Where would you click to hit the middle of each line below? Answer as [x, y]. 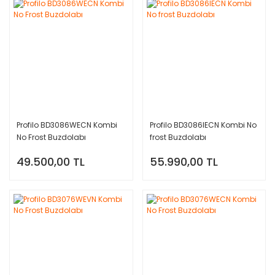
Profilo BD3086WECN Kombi [67, 125]
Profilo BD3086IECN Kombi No [203, 125]
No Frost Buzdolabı [51, 137]
